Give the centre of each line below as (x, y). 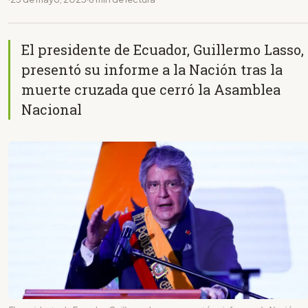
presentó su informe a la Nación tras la (152, 69)
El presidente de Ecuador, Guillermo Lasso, (163, 49)
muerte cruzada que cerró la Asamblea (151, 89)
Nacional (52, 109)
